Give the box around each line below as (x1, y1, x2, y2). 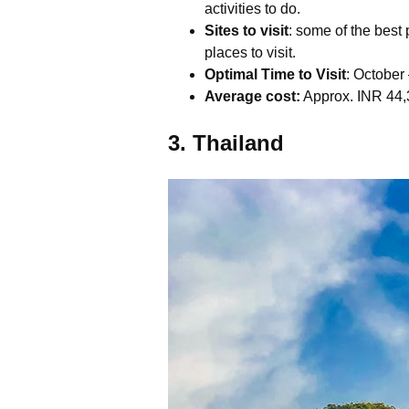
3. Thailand (168, 131, 284, 156)
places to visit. (204, 45, 296, 61)
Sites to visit (204, 23, 288, 39)
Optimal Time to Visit (204, 67, 346, 83)
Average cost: (204, 89, 300, 105)
